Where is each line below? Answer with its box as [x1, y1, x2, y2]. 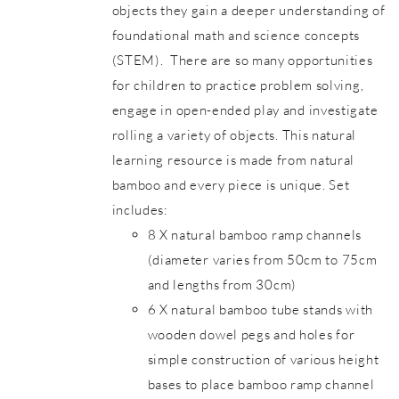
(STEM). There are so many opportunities [111, 52, 373, 69]
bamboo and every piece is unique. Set [111, 176, 350, 193]
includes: [111, 201, 168, 218]
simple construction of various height [147, 351, 379, 368]
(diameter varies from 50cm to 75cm [147, 251, 378, 268]
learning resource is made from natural [111, 151, 355, 168]
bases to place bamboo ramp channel [147, 376, 375, 393]
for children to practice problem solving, [111, 77, 364, 94]
